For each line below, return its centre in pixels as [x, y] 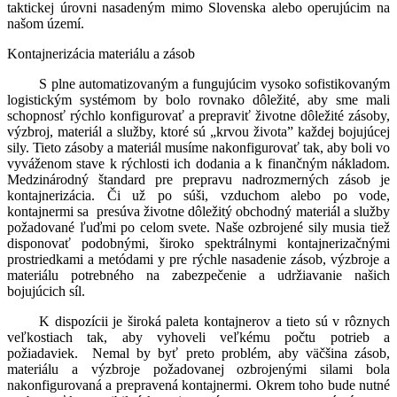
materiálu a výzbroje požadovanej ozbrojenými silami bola [198, 370]
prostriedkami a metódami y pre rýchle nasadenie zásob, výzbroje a [198, 260]
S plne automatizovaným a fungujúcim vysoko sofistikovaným [214, 84]
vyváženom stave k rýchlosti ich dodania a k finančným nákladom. [198, 164]
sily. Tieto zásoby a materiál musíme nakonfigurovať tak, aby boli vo [198, 148]
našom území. [46, 24]
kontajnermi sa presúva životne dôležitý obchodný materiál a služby [198, 212]
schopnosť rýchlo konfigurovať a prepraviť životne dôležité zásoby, [198, 116]
